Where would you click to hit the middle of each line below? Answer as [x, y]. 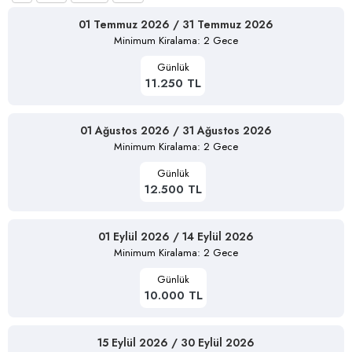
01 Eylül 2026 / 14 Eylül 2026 [176, 236]
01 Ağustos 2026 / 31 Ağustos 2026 [176, 130]
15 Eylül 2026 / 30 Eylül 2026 [176, 342]
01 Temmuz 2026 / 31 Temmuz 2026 [176, 24]
